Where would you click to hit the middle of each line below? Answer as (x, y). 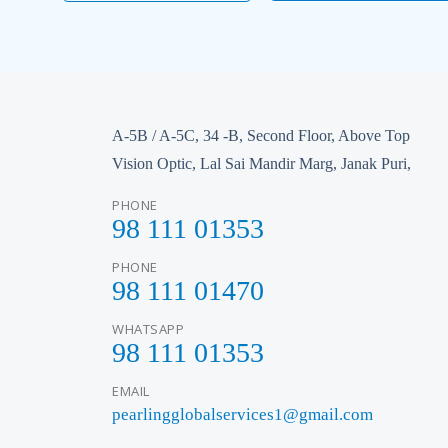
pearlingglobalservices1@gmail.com (242, 414)
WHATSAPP (148, 329)
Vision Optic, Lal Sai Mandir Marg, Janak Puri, (261, 163)
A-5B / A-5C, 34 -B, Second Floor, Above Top (261, 135)
